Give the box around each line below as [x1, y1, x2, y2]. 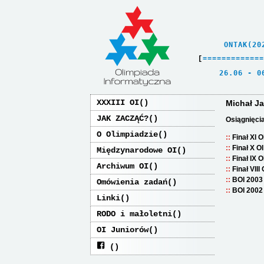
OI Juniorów [97, 225, 148, 235]
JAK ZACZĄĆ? [97, 114, 148, 123]
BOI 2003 [232, 176, 263, 184]
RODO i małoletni [97, 209, 172, 219]
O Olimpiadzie [97, 130, 158, 139]
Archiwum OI [97, 161, 148, 171]
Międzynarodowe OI [97, 146, 177, 155]
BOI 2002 [232, 186, 263, 194]
